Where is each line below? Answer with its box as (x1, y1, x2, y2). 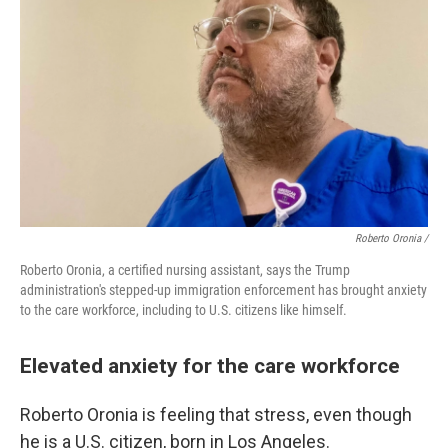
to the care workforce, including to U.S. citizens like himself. (20, 302, 347, 318)
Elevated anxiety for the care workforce (20, 353, 400, 378)
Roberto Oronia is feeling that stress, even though (20, 404, 412, 425)
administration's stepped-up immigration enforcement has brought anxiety (20, 282, 427, 298)
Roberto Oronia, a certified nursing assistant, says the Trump (20, 262, 350, 278)
